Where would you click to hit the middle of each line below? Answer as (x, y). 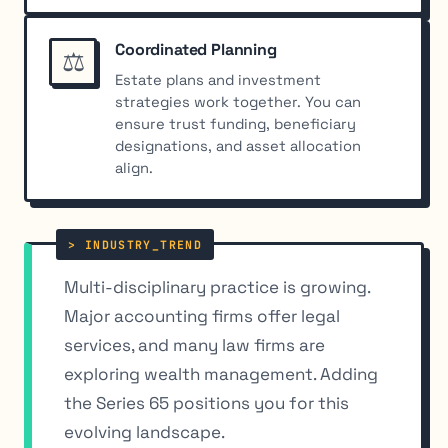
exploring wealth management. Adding (221, 374)
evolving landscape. (144, 432)
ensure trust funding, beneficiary (235, 124)
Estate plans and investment (217, 80)
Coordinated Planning (195, 50)
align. (133, 168)
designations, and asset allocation (237, 146)
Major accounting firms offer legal (202, 316)
